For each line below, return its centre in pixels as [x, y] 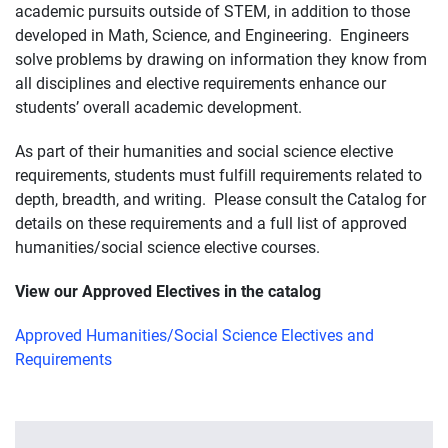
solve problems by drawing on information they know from [221, 58]
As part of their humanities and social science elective [204, 150]
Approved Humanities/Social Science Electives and [194, 334]
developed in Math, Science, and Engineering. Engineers [212, 34]
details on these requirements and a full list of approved [211, 222]
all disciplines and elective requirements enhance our [200, 82]
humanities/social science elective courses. [171, 246]
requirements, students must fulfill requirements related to [218, 174]
